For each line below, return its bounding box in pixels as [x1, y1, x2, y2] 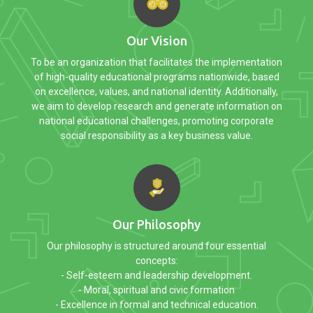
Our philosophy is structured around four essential [47, 240, 266, 252]
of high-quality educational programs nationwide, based [34, 71, 279, 82]
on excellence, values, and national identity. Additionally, [35, 85, 278, 97]
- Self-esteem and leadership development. [61, 269, 252, 281]
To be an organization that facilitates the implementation [31, 56, 282, 68]
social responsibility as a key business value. [60, 129, 253, 141]
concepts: [135, 254, 178, 266]
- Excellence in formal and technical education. [54, 298, 259, 310]
